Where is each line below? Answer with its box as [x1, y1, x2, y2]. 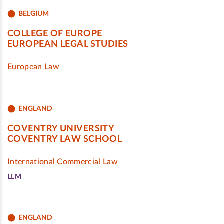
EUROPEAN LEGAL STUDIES [7, 40, 128, 49]
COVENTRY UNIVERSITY [7, 124, 115, 133]
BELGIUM [18, 10, 49, 17]
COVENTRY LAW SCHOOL [7, 135, 122, 144]
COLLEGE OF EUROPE [7, 29, 102, 38]
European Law [7, 63, 59, 71]
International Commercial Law [7, 158, 118, 166]
